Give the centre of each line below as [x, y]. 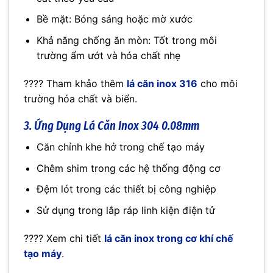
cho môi [218, 83]
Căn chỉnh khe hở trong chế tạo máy [120, 147]
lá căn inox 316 [162, 83]
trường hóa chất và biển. [80, 98]
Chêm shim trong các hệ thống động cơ [128, 168]
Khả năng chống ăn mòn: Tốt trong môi [126, 40]
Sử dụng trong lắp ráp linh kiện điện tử [126, 210]
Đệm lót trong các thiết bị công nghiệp [126, 189]
